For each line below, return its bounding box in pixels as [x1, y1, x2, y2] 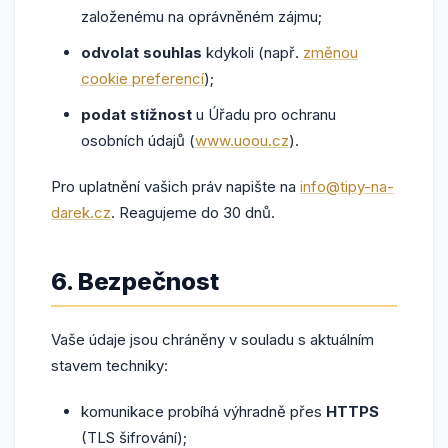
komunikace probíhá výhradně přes [81, 402, 326, 421]
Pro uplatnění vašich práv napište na [51, 177, 300, 196]
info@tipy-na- [300, 177, 394, 196]
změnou [303, 43, 358, 62]
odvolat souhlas [81, 43, 202, 62]
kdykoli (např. [202, 43, 303, 62]
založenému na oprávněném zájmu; [81, 7, 322, 26]
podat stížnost [81, 105, 192, 124]
